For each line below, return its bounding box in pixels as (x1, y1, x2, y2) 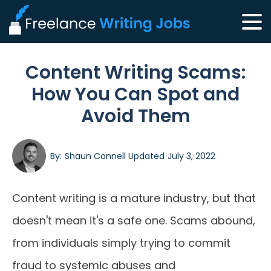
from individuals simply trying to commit (12, 235, 230, 250)
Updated (126, 150, 165, 162)
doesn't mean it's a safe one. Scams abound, (12, 213, 255, 228)
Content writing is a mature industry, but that (12, 191, 256, 206)
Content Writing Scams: (25, 60, 246, 85)
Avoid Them (80, 103, 191, 129)
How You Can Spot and (31, 82, 240, 107)
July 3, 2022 (168, 150, 215, 162)
